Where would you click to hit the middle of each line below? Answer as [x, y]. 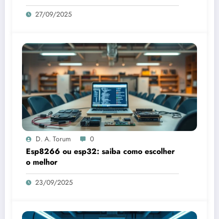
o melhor [42, 162]
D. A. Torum [53, 139]
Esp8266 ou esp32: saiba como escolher [100, 151]
